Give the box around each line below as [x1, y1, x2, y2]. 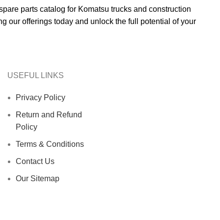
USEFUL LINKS [7, 71, 64, 80]
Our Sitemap [16, 174, 59, 183]
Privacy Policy [16, 93, 65, 102]
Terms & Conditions [16, 140, 84, 149]
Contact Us [16, 157, 55, 166]
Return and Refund [16, 110, 82, 119]
